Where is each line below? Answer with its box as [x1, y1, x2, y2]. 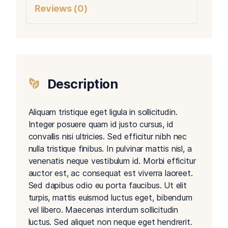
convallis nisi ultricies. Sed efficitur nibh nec [28, 131, 187, 142]
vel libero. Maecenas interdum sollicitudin [28, 205, 179, 215]
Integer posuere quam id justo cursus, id [28, 119, 174, 130]
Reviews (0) [34, 3, 88, 14]
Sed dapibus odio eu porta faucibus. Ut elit [28, 180, 187, 191]
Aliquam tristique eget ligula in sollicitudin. [28, 107, 178, 118]
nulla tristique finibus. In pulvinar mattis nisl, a [28, 144, 192, 154]
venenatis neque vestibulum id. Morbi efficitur [28, 156, 196, 166]
